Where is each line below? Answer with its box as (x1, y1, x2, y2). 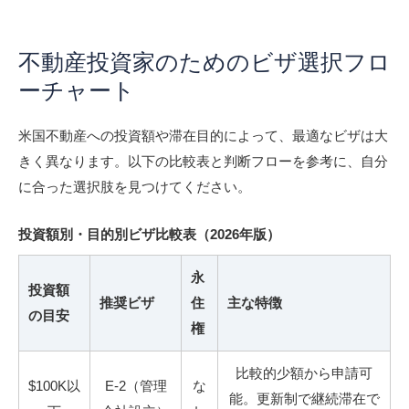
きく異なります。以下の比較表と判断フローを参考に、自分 (18, 152, 388, 169)
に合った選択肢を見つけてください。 (18, 178, 251, 194)
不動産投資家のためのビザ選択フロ (18, 48, 391, 75)
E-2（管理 (104, 377, 167, 393)
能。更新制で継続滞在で (228, 390, 380, 406)
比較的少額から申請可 (236, 364, 372, 381)
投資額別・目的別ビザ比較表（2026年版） (18, 225, 280, 242)
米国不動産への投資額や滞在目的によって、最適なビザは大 (18, 127, 388, 143)
